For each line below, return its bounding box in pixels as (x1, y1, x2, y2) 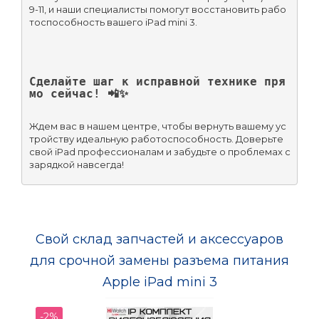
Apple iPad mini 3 (102, 274, 217, 291)
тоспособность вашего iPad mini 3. (28, 16, 197, 28)
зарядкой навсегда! (28, 158, 124, 170)
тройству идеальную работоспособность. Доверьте (28, 132, 283, 145)
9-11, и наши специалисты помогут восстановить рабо (28, 3, 286, 15)
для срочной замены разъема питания (30, 253, 289, 269)
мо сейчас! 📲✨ (28, 86, 128, 100)
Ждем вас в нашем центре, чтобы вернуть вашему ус (28, 120, 286, 132)
